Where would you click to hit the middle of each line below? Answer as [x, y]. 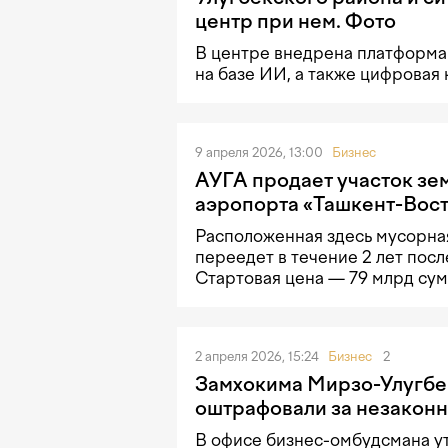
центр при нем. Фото [295, 20]
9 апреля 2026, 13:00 [260, 153]
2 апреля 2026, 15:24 [258, 357]
